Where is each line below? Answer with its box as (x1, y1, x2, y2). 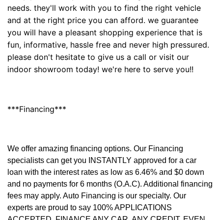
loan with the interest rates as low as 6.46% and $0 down (7, 167, 204, 176)
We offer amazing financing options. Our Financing (7, 144, 183, 153)
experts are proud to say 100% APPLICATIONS (7, 203, 172, 212)
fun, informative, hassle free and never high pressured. (7, 39, 209, 50)
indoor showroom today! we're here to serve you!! (7, 64, 193, 74)
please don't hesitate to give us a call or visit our (7, 52, 189, 62)
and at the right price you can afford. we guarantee (7, 15, 198, 25)
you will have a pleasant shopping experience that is (7, 27, 202, 37)
